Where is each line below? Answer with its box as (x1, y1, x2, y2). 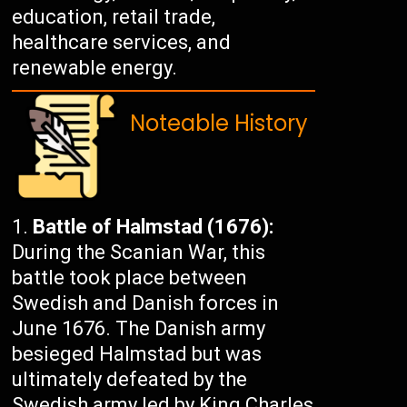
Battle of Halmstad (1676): (33, 215, 274, 239)
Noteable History (130, 108, 309, 139)
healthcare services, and (12, 31, 232, 55)
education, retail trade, (12, 5, 216, 29)
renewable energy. (12, 56, 178, 80)
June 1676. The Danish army (12, 317, 266, 341)
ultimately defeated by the (12, 368, 248, 392)
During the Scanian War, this (12, 241, 266, 264)
